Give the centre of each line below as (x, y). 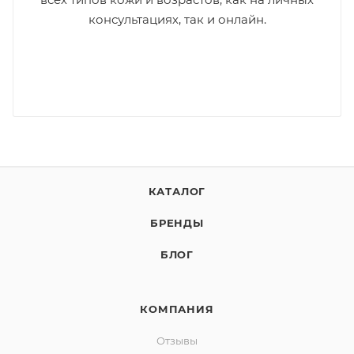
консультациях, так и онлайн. (177, 19)
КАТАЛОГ (177, 191)
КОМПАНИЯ (177, 309)
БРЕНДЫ (177, 222)
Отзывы (177, 340)
